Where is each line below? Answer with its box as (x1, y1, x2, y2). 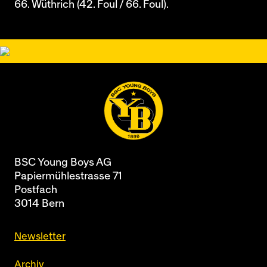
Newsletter (14, 231, 66, 242)
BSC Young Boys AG (14, 157, 111, 168)
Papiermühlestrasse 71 (14, 171, 122, 182)
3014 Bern (14, 198, 64, 209)
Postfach (14, 185, 57, 195)
